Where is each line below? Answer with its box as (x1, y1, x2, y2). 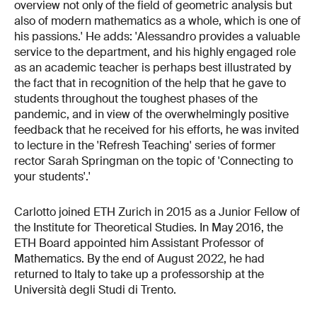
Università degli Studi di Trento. (14, 282, 176, 297)
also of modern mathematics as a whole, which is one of (14, 13, 301, 29)
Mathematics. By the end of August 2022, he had (14, 250, 265, 266)
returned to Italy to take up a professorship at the (14, 266, 264, 282)
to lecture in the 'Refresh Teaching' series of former (14, 138, 276, 154)
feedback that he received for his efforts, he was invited (14, 122, 299, 138)
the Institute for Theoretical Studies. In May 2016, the (14, 219, 283, 235)
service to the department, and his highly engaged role (14, 45, 296, 60)
